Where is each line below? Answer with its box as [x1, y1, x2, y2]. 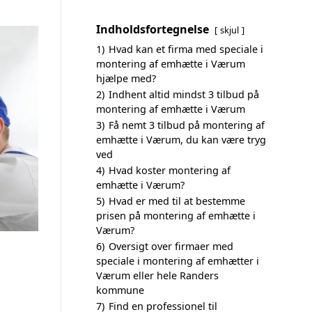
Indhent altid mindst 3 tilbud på [109, 88, 259, 101]
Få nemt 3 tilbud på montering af [109, 118, 265, 132]
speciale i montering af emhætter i [96, 254, 259, 267]
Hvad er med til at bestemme [109, 194, 245, 208]
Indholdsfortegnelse [96, 22, 209, 37]
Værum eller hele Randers [96, 269, 219, 282]
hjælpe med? [96, 72, 156, 85]
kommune [96, 283, 144, 297]
